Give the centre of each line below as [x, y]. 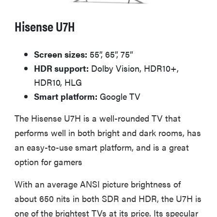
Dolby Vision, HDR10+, [134, 68]
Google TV [119, 96]
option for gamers [48, 162]
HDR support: [61, 68]
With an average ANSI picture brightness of [98, 184]
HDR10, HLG [58, 82]
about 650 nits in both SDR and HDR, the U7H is [108, 199]
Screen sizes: [61, 54]
